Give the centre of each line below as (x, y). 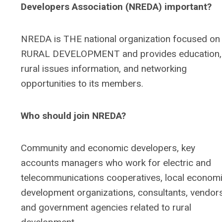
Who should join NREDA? (73, 116)
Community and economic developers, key (108, 148)
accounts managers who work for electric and (116, 163)
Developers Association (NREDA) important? (116, 7)
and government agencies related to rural (106, 208)
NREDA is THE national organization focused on (120, 39)
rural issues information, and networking (104, 69)
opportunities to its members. (82, 84)
